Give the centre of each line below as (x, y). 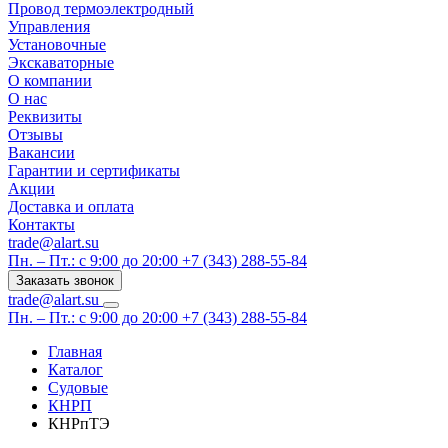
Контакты (41, 224)
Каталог (75, 369)
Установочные (57, 44)
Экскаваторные (61, 62)
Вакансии (41, 152)
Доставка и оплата (71, 206)
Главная (75, 351)
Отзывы (35, 134)
